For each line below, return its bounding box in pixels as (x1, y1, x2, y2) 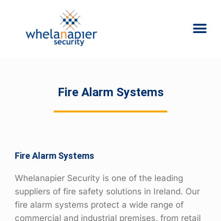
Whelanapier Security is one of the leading (15, 173, 183, 184)
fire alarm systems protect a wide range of (15, 200, 184, 210)
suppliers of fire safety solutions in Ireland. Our (15, 186, 200, 197)
